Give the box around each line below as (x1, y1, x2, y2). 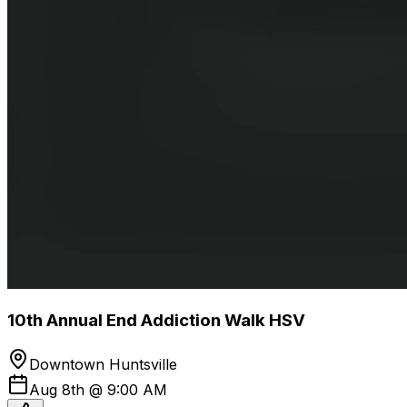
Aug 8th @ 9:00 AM (29, 380, 167, 399)
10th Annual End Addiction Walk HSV (7, 309, 305, 331)
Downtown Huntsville (29, 354, 177, 373)
